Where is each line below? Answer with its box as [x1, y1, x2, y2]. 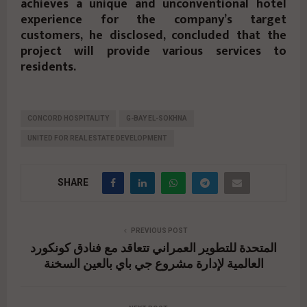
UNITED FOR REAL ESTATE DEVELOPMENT [27, 134, 167, 142]
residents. [21, 56, 76, 77]
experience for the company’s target [21, 9, 286, 30]
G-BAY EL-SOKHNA [126, 114, 187, 122]
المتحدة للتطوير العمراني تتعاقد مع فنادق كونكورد [30, 238, 277, 259]
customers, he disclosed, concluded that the [21, 25, 286, 46]
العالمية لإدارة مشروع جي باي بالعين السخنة [43, 254, 264, 275]
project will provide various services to [21, 40, 286, 62]
